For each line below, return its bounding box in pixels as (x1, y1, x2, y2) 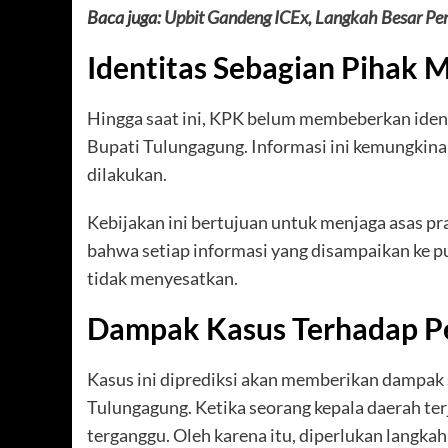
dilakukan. (87, 163, 167, 186)
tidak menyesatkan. (87, 267, 238, 290)
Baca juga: (87, 6, 164, 29)
